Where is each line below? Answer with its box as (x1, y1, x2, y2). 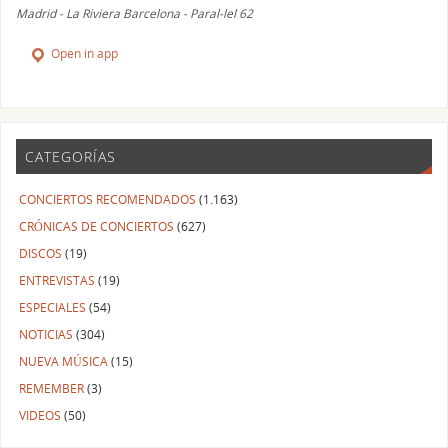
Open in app (48, 45, 119, 63)
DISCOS (19, 245, 63, 262)
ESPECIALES (19, 299, 87, 316)
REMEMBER (19, 380, 85, 397)
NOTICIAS (19, 326, 74, 343)
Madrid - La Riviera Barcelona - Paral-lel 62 (16, 5, 254, 23)
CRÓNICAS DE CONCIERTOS (19, 218, 175, 235)
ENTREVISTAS (19, 272, 96, 289)
